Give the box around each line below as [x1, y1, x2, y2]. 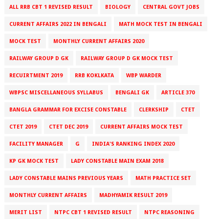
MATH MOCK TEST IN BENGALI [118, 21, 202, 28]
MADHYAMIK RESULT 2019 [99, 192, 167, 199]
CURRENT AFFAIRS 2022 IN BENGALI [9, 21, 107, 28]
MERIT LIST [9, 209, 42, 216]
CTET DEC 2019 [48, 124, 88, 131]
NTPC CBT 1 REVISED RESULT [54, 209, 132, 216]
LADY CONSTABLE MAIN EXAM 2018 [70, 158, 164, 165]
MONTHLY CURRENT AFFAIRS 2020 [53, 38, 144, 45]
